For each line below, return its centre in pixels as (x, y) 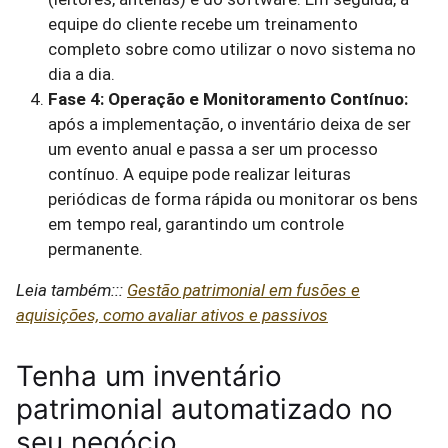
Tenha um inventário (149, 376)
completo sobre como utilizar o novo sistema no (232, 49)
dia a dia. (81, 74)
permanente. (95, 249)
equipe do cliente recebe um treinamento (203, 24)
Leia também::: (71, 290)
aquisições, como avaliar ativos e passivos (172, 315)
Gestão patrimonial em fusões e (243, 290)
